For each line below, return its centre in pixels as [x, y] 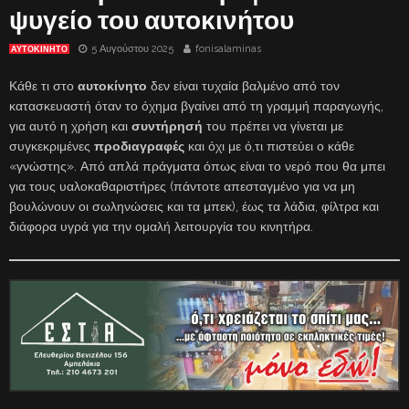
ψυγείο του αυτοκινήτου [152, 20]
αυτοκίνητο [112, 85]
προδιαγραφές [139, 146]
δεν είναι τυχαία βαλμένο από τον [243, 85]
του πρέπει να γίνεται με [273, 126]
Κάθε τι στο [43, 85]
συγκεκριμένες [52, 146]
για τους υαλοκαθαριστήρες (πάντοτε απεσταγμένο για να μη [182, 186]
